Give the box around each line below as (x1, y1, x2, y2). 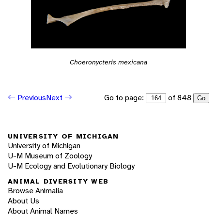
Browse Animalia (8, 185, 63, 196)
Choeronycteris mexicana (70, 57, 147, 66)
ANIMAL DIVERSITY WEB (8, 176, 108, 186)
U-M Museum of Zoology (8, 151, 92, 161)
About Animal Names (8, 205, 78, 216)
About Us (8, 195, 39, 206)
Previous (15, 93, 46, 103)
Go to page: (104, 92, 146, 103)
